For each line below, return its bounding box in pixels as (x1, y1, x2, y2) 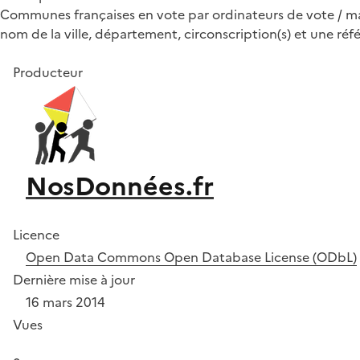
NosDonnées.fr (26, 167, 214, 206)
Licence (13, 225, 59, 244)
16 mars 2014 (26, 292, 105, 312)
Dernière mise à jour (13, 270, 135, 289)
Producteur (13, 63, 83, 82)
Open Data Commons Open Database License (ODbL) (26, 247, 357, 267)
